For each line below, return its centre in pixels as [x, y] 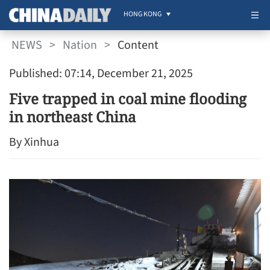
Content [138, 45]
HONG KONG [143, 14]
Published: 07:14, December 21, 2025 [101, 74]
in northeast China [73, 117]
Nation [80, 45]
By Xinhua [34, 142]
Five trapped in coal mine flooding [128, 99]
